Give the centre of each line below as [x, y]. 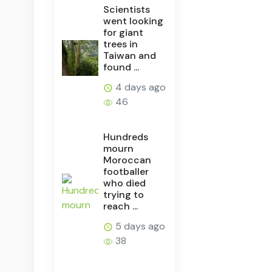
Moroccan [127, 160]
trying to [124, 194]
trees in [121, 44]
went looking [134, 21]
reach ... [121, 206]
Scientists [127, 9]
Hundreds [126, 137]
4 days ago [140, 87]
